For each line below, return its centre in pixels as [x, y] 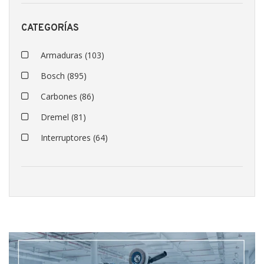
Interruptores [67, 138]
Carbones [60, 96]
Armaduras [63, 55]
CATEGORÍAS [50, 28]
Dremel [56, 117]
